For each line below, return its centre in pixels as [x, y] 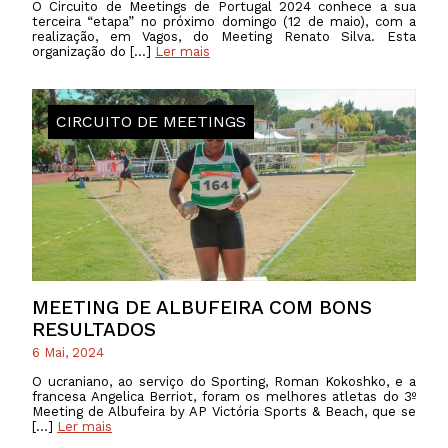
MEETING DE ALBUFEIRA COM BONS [202, 307]
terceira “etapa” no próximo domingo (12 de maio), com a [224, 21]
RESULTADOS [94, 329]
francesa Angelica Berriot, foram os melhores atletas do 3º [224, 396]
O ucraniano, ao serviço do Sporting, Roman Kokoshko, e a [224, 381]
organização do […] [93, 51]
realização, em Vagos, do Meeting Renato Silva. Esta [224, 36]
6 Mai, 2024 [68, 353]
